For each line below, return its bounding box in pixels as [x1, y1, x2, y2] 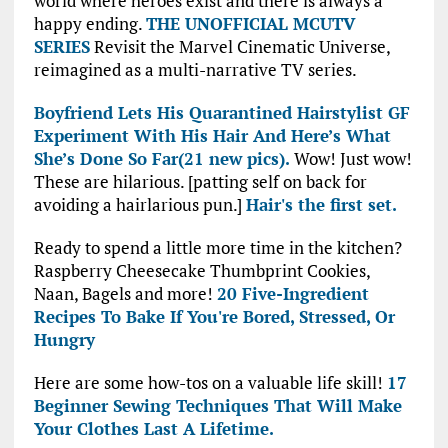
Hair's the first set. [245, 193, 397, 217]
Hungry [33, 328, 95, 352]
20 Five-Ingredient [216, 282, 369, 306]
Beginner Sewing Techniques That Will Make [33, 394, 402, 418]
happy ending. [33, 12, 146, 36]
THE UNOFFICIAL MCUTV [145, 12, 355, 36]
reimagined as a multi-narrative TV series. [33, 58, 357, 82]
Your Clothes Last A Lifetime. [33, 417, 274, 441]
